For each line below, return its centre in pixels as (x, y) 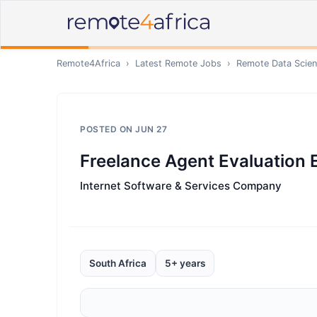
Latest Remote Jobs (178, 63)
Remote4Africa (88, 63)
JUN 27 (151, 129)
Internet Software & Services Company (181, 186)
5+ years (185, 263)
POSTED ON (108, 129)
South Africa (118, 263)
